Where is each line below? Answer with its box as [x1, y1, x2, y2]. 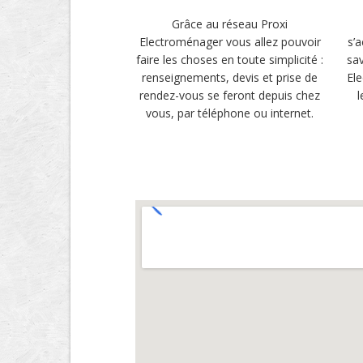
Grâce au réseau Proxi [172, 16, 288, 32]
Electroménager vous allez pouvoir [139, 34, 321, 49]
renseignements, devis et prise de [142, 70, 318, 85]
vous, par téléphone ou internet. [146, 105, 314, 121]
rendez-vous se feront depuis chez [139, 88, 321, 103]
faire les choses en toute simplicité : [136, 52, 324, 67]
